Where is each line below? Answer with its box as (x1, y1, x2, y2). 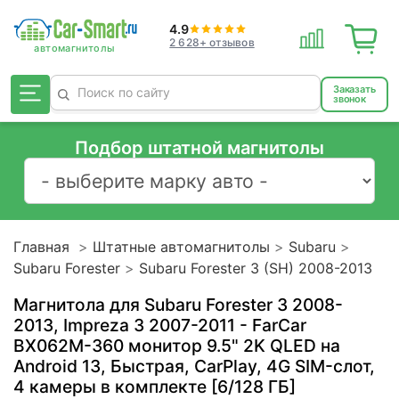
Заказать (332, 83, 376, 95)
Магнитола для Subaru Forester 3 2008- (13, 293, 343, 315)
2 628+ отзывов (169, 35, 255, 49)
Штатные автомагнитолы (93, 237, 270, 256)
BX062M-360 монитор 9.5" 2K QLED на (13, 334, 340, 356)
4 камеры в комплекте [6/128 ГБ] (13, 375, 296, 397)
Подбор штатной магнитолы (75, 137, 324, 159)
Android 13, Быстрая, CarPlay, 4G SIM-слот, (13, 354, 375, 377)
